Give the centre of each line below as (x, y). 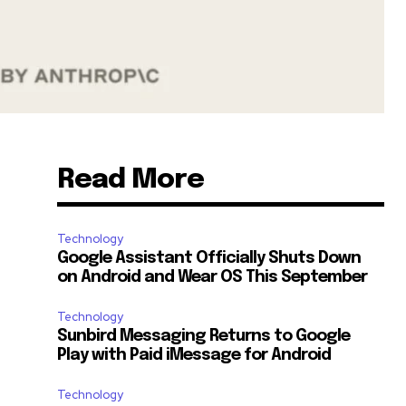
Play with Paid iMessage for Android (194, 355)
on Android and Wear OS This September (213, 277)
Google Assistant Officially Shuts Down (209, 258)
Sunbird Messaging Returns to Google (204, 336)
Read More (131, 179)
